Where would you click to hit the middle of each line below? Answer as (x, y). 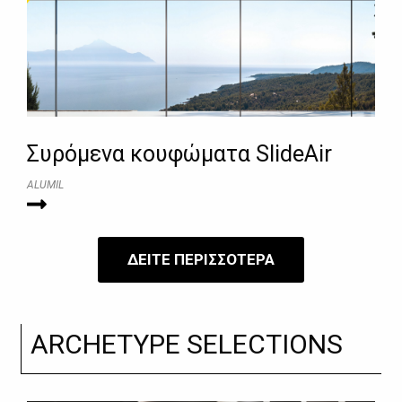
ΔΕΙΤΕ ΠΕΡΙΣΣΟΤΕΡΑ (201, 260)
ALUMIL (45, 185)
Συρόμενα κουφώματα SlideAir (179, 154)
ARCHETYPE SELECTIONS (187, 345)
